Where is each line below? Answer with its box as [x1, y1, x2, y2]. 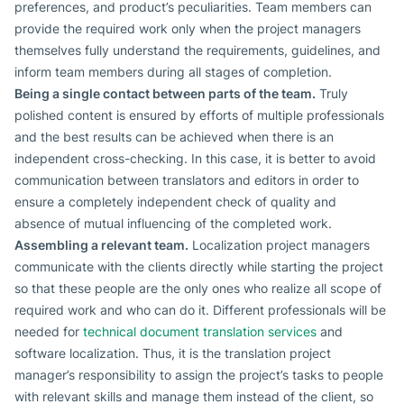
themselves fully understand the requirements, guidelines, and [14, 42, 381, 59]
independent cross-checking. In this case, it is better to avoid [14, 151, 376, 167]
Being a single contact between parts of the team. [14, 86, 316, 102]
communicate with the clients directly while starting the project [14, 259, 383, 275]
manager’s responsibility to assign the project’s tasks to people [14, 367, 383, 383]
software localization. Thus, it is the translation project [14, 345, 331, 362]
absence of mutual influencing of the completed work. [14, 216, 332, 232]
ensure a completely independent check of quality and [14, 194, 336, 210]
